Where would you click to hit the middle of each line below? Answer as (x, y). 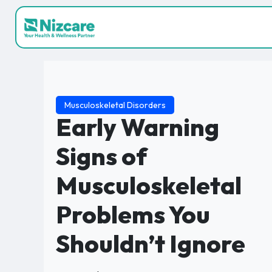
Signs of (102, 156)
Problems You (133, 214)
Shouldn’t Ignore (151, 243)
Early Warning (138, 127)
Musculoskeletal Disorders (115, 105)
